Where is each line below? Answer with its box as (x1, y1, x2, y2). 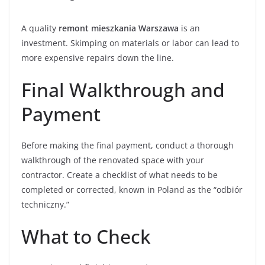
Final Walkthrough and (21, 77, 225, 102)
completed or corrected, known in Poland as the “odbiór (21, 184, 243, 195)
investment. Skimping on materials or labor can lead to (21, 37, 239, 49)
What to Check (21, 224, 151, 249)
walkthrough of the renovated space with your (21, 154, 204, 166)
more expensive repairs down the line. (21, 52, 174, 63)
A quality (21, 22, 59, 34)
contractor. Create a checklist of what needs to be (21, 169, 218, 180)
